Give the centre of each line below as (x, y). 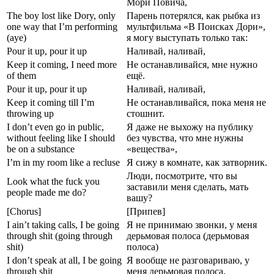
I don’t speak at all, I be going (64, 260)
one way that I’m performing (62, 26)
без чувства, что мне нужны (185, 138)
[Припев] (146, 211)
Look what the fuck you (53, 181)
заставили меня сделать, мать (187, 187)
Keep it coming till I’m (50, 102)
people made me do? (46, 192)
